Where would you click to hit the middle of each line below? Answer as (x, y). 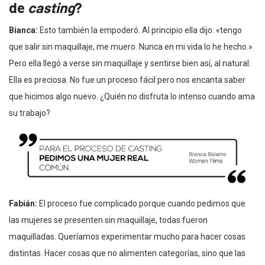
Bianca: (24, 30)
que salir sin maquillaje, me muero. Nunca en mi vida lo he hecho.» (131, 46)
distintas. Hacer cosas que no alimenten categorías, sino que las (127, 253)
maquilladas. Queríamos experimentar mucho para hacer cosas (127, 237)
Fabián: (24, 204)
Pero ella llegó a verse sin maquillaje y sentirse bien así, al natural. (130, 63)
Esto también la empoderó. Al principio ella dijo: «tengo (141, 30)
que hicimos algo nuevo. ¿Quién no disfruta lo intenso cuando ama (132, 96)
